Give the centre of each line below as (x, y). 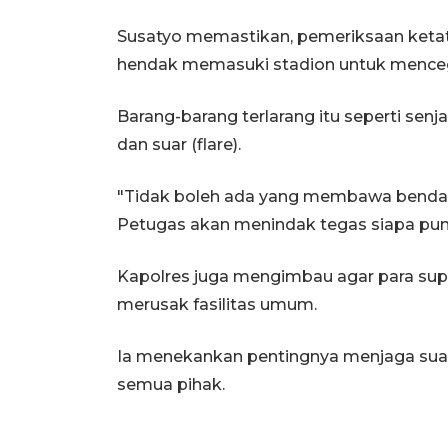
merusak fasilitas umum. (217, 304)
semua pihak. (171, 384)
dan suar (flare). (179, 144)
